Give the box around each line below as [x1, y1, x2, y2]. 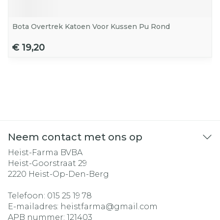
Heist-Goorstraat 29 [8, 159, 87, 168]
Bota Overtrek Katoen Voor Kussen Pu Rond [12, 22, 170, 31]
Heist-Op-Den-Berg [28, 169, 109, 179]
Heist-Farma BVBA [8, 148, 82, 157]
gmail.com [114, 202, 158, 211]
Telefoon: [8, 191, 47, 200]
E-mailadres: [8, 202, 60, 211]
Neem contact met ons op [8, 131, 142, 143]
